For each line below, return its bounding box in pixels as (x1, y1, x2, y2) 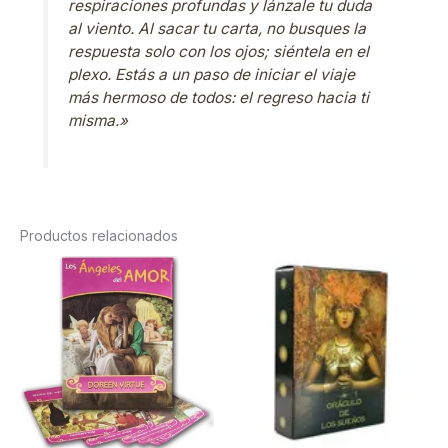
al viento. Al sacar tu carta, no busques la (68, 19, 367, 39)
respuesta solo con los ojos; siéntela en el (68, 42, 370, 62)
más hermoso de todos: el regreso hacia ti (68, 88, 370, 108)
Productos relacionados (20, 226, 178, 244)
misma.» (68, 111, 129, 131)
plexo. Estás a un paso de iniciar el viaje (68, 65, 356, 85)
